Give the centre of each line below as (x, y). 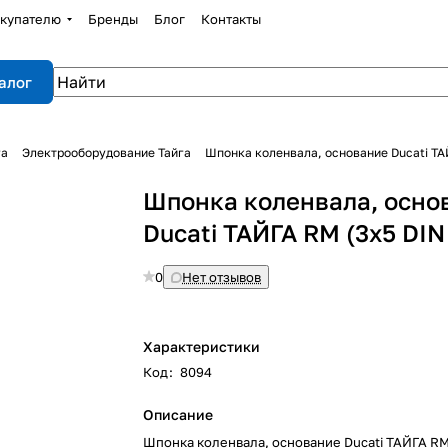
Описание (178, 414)
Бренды (112, 19)
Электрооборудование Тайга (106, 152)
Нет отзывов (222, 277)
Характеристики (202, 346)
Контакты (230, 19)
